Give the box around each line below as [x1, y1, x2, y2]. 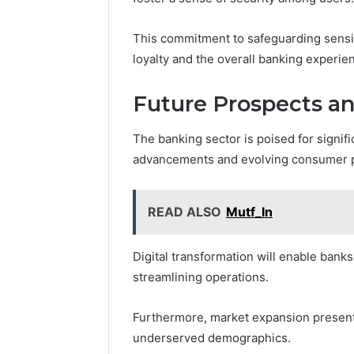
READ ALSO [148, 204, 221, 220]
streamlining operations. [133, 269, 269, 285]
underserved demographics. [133, 330, 291, 346]
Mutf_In [226, 204, 273, 220]
